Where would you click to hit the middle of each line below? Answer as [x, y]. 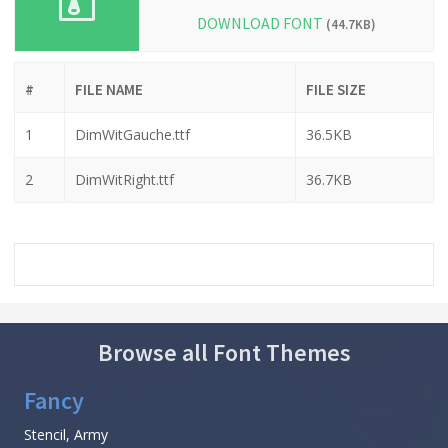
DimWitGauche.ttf [132, 134]
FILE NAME [109, 89]
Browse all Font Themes [224, 352]
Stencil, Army [66, 434]
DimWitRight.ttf [124, 179]
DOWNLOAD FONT [261, 22]
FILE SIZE [336, 89]
